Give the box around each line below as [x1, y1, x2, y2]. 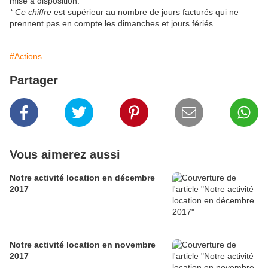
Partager [10, 74, 58, 87]
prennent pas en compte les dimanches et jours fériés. [10, 19, 215, 29]
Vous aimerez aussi [10, 148, 120, 162]
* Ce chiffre [10, 7, 51, 17]
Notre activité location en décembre [10, 173, 155, 183]
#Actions [10, 51, 42, 62]
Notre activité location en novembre [10, 240, 156, 250]
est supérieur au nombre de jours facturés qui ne [51, 7, 239, 17]
